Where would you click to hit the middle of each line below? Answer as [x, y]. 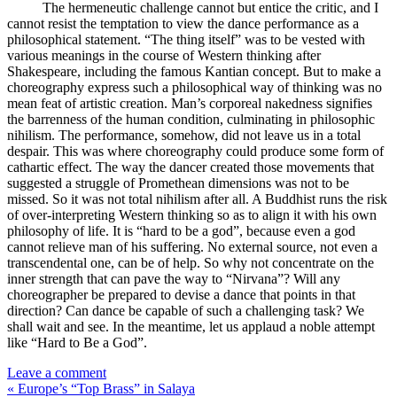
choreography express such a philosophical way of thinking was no [195, 88]
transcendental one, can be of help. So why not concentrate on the [191, 263]
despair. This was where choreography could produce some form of [195, 152]
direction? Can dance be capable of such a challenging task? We [186, 311]
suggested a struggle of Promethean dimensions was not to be [178, 183]
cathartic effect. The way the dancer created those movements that [191, 167]
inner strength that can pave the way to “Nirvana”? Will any [174, 279]
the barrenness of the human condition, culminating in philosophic [191, 120]
